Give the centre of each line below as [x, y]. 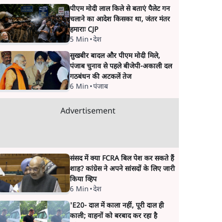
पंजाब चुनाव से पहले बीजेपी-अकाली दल [121, 67]
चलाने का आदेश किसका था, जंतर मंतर [120, 20]
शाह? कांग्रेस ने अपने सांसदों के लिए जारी [122, 169]
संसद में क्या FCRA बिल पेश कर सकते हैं [122, 159]
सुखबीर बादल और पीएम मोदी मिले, [115, 56]
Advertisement [88, 112]
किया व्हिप [83, 180]
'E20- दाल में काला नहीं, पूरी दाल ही [117, 206]
